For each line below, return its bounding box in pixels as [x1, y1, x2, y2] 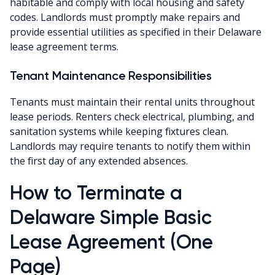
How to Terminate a [10, 180, 182, 204]
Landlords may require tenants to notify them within [10, 139, 250, 153]
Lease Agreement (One [10, 230, 213, 254]
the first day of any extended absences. [10, 153, 188, 168]
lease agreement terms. [10, 39, 118, 53]
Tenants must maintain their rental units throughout [10, 95, 255, 109]
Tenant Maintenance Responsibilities [10, 68, 212, 83]
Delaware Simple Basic [10, 205, 212, 229]
